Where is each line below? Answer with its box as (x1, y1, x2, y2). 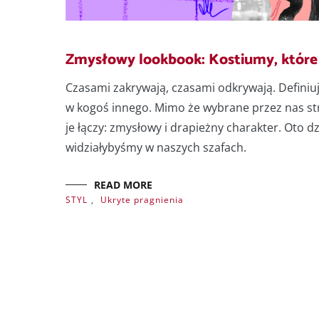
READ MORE (94, 178, 152, 192)
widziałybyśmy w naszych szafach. (66, 140, 246, 156)
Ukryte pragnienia (100, 194, 184, 206)
